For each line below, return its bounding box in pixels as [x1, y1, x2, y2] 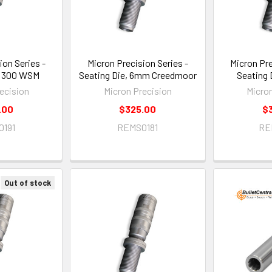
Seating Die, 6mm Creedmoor [78, 69, 197, 81]
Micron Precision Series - [87, 56, 188, 69]
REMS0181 [117, 121, 158, 133]
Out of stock [4, 177, 52, 188]
